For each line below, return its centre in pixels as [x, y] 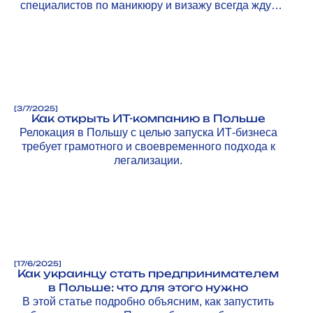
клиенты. [148, 19]
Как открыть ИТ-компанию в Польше [148, 118]
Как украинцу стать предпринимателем [148, 273]
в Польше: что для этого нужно [148, 287]
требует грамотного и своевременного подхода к [148, 146]
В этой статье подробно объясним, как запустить [148, 301]
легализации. [148, 160]
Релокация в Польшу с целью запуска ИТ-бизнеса [148, 132]
